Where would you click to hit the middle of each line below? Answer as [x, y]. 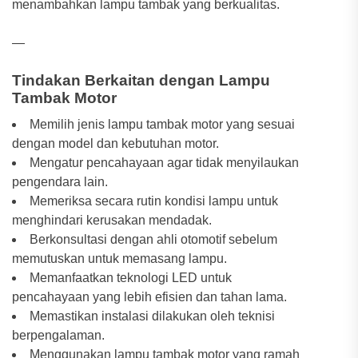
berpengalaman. [58, 335]
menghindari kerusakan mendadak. [112, 220]
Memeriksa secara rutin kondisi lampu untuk [154, 201]
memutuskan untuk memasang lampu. [119, 258]
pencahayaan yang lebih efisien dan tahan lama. [149, 296]
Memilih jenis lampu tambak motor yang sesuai [162, 124]
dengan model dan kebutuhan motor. [115, 143]
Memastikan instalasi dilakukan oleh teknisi [152, 316]
